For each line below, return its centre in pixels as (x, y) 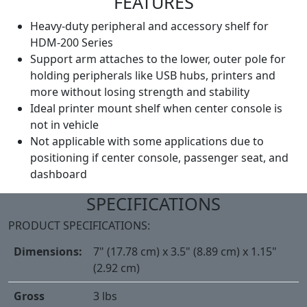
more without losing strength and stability (140, 92)
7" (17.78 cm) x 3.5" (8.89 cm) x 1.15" (185, 252)
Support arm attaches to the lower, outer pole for (158, 59)
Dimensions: (48, 252)
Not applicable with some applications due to (147, 142)
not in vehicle (64, 125)
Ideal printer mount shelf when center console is (156, 109)
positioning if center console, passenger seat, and (159, 158)
